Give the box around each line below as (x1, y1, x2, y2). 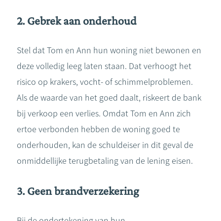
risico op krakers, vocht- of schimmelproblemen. (17, 76, 193, 87)
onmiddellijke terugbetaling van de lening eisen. (17, 155, 193, 166)
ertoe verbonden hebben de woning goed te (17, 124, 180, 135)
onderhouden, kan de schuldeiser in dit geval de (17, 140, 193, 150)
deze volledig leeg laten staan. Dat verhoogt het (17, 61, 191, 72)
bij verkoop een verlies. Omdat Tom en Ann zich (17, 108, 191, 119)
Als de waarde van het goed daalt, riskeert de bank (17, 92, 201, 103)
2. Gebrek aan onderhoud (17, 14, 137, 27)
